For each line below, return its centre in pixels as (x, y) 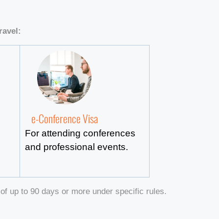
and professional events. (77, 147)
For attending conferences (80, 133)
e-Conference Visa (64, 118)
